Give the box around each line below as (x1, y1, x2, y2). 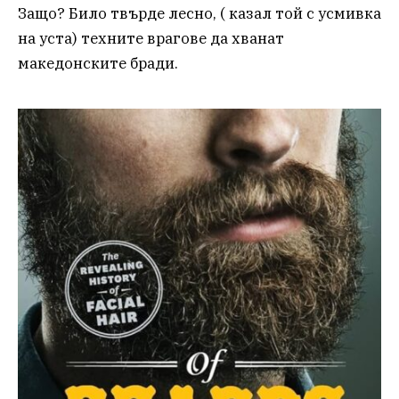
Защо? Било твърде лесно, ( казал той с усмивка (18, 3, 381, 23)
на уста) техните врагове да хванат (18, 28, 284, 48)
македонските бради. (18, 53, 178, 73)
